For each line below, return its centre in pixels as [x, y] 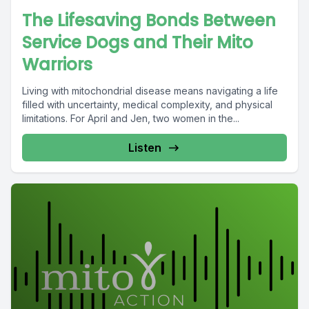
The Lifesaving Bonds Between [149, 20]
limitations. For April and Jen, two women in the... [131, 118]
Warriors [57, 64]
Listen [145, 148]
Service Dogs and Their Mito [138, 42]
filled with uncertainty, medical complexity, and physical [147, 104]
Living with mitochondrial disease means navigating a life [150, 91]
